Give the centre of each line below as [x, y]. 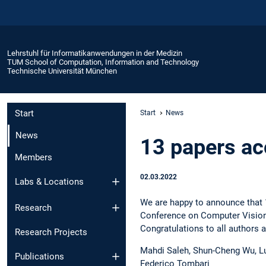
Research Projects [51, 232]
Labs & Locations [49, 181]
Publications [39, 256]
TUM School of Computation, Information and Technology [103, 62]
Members [34, 158]
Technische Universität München [62, 71]
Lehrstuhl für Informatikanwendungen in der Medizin [95, 53]
